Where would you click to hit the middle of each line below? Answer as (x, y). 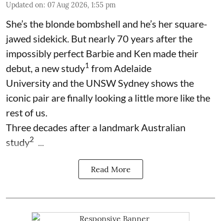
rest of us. (27, 112)
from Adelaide (120, 68)
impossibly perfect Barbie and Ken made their (102, 53)
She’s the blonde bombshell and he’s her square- (107, 23)
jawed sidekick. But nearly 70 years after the (99, 38)
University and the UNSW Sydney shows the (100, 83)
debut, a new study (45, 68)
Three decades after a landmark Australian (96, 127)
